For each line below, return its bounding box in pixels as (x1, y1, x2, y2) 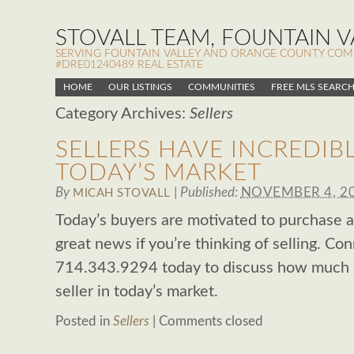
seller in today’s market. (55, 284, 218, 299)
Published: (179, 186, 241, 199)
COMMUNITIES (188, 82, 255, 92)
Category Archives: (55, 106, 190, 122)
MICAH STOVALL (73, 187, 171, 199)
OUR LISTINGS (108, 82, 172, 92)
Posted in (55, 314, 113, 328)
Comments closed (159, 314, 263, 328)
